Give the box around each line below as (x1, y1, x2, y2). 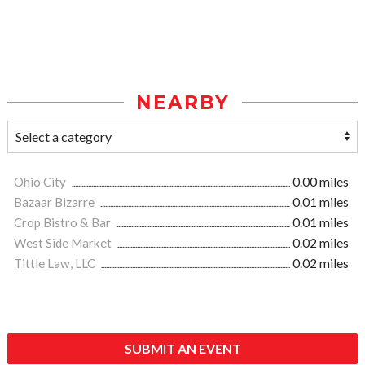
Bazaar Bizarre (14, 195, 97, 209)
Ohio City (14, 174, 68, 189)
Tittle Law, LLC (14, 256, 98, 270)
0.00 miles (292, 174, 349, 189)
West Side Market (14, 235, 114, 250)
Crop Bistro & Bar (14, 215, 113, 230)
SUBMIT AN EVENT (124, 341, 241, 356)
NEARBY (135, 91, 230, 114)
